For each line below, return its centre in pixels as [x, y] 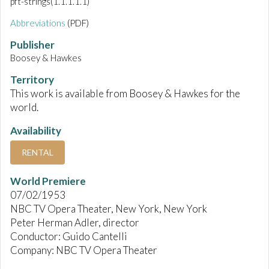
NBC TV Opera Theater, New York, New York [109, 209]
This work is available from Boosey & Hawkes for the [125, 94]
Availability [36, 131]
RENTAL [38, 153]
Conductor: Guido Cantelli [69, 237]
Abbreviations [38, 23]
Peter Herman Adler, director [75, 223]
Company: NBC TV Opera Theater [84, 250]
